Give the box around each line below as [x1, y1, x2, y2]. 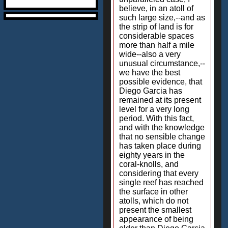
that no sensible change [119, 132, 205, 141]
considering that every [119, 169, 198, 178]
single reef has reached [119, 178, 204, 187]
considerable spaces [119, 32, 194, 40]
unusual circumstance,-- [119, 59, 205, 68]
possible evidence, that [119, 77, 202, 86]
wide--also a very [119, 50, 181, 59]
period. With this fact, [119, 114, 194, 123]
